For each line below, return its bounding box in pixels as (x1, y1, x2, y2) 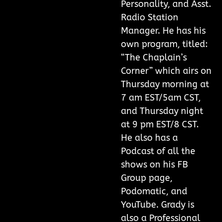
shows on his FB (121, 159, 188, 170)
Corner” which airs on (121, 65, 212, 77)
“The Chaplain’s (121, 52, 187, 63)
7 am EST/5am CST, (121, 92, 201, 104)
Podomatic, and (121, 186, 187, 197)
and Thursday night (121, 106, 203, 117)
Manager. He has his (121, 25, 206, 37)
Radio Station (121, 12, 178, 23)
